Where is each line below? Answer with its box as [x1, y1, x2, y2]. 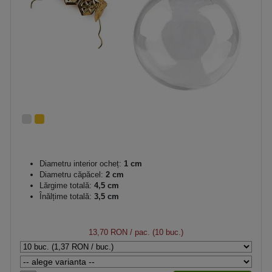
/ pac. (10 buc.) [127, 228, 183, 237]
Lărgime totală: [39, 181, 92, 190]
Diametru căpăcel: [39, 170, 103, 179]
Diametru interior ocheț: [39, 159, 121, 168]
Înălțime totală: [39, 192, 92, 201]
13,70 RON [89, 228, 127, 237]
